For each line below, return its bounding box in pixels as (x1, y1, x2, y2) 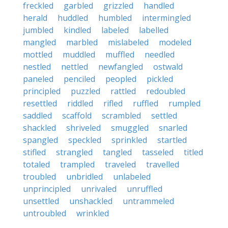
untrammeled (123, 195, 174, 207)
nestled (23, 61, 51, 72)
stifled (23, 147, 46, 158)
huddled (58, 12, 88, 23)
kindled (64, 24, 91, 36)
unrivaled (81, 183, 117, 194)
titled (184, 147, 203, 158)
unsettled (23, 195, 59, 207)
